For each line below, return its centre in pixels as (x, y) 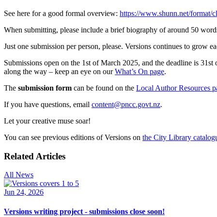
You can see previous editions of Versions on (73, 137)
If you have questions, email (48, 104)
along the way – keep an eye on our (59, 71)
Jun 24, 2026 (24, 192)
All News (19, 175)
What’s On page (139, 71)
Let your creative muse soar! (47, 121)
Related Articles (35, 156)
